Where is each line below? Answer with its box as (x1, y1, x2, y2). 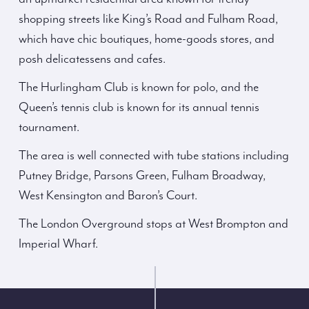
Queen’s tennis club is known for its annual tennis (19, 100, 259, 115)
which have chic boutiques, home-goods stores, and (19, 32, 275, 47)
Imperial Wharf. (19, 237, 98, 252)
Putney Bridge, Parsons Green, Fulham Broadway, (19, 168, 266, 183)
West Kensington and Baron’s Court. (19, 188, 197, 203)
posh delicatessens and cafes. (19, 52, 166, 67)
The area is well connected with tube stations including (19, 148, 289, 163)
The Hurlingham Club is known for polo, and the (19, 80, 259, 95)
